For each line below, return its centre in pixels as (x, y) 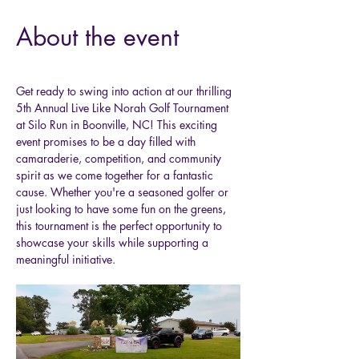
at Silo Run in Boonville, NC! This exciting (118, 125)
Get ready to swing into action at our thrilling (125, 91)
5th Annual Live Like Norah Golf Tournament (124, 108)
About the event (97, 37)
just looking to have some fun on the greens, (123, 209)
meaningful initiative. (66, 260)
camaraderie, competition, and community (120, 159)
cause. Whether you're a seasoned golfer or (124, 192)
